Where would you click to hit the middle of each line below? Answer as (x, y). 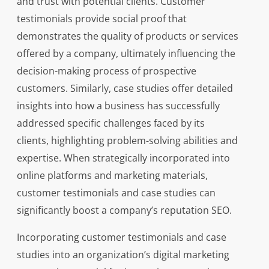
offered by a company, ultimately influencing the (126, 54)
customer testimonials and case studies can (116, 193)
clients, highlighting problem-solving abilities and (127, 141)
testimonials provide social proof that (101, 19)
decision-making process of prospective (106, 71)
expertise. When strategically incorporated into (123, 158)
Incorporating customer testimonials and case (121, 237)
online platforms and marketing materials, (112, 176)
